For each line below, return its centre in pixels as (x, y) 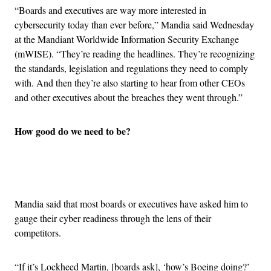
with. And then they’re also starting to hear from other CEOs (130, 83)
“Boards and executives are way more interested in (110, 10)
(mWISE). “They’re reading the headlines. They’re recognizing (135, 54)
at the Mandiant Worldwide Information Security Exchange (127, 39)
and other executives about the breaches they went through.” (129, 97)
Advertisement (162, 174)
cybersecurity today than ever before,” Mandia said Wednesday (134, 25)
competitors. (39, 233)
